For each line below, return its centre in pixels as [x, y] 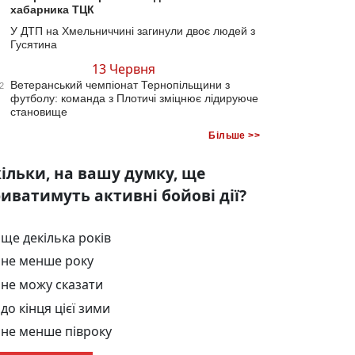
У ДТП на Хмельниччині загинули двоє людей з [133, 31]
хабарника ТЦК [52, 10]
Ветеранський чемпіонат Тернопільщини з [120, 85]
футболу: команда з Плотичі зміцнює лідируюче [134, 98]
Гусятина [34, 44]
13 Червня [124, 69]
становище [39, 112]
